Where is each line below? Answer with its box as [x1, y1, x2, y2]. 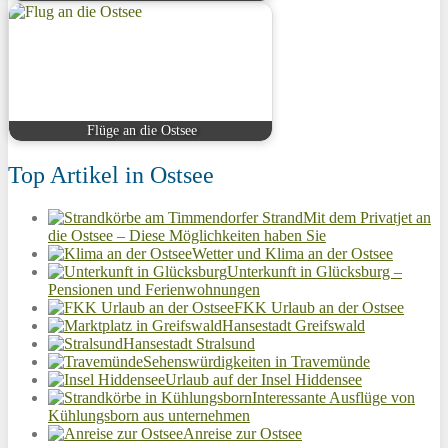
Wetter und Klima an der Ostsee [192, 244, 393, 262]
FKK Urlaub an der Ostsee [234, 298, 404, 316]
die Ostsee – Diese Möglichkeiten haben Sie [48, 226, 326, 244]
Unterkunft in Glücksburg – [227, 262, 402, 280]
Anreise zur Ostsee [183, 424, 302, 442]
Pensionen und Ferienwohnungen [48, 280, 260, 298]
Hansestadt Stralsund [123, 334, 255, 352]
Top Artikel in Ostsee [8, 162, 214, 189]
